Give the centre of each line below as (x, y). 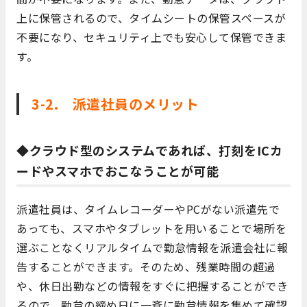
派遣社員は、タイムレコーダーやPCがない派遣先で (148, 209)
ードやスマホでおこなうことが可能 (118, 171)
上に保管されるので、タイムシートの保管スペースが (151, 18)
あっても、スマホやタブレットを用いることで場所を (151, 229)
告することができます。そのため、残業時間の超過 (146, 267)
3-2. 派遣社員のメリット (115, 104)
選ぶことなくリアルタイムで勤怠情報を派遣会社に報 (152, 248)
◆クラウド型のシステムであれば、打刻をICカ (149, 150)
